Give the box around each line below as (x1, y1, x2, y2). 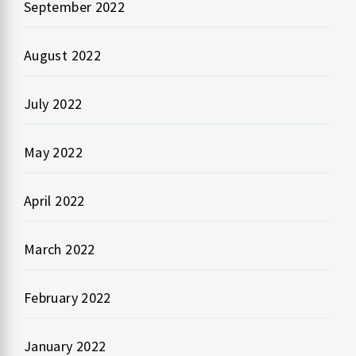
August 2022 (24, 46, 101, 65)
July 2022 (24, 95, 83, 114)
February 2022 (24, 288, 111, 308)
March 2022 (24, 240, 95, 259)
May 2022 (24, 143, 83, 162)
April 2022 (24, 192, 85, 211)
